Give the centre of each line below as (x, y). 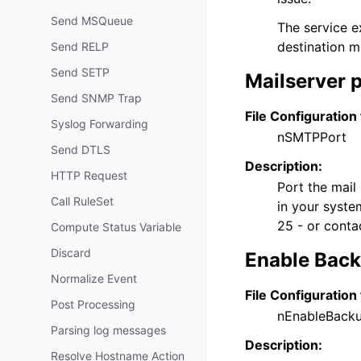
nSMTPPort (312, 137)
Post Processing (93, 304)
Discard (71, 253)
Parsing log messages (108, 330)
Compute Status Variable (116, 227)
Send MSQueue (92, 21)
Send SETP (80, 72)
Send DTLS (81, 149)
